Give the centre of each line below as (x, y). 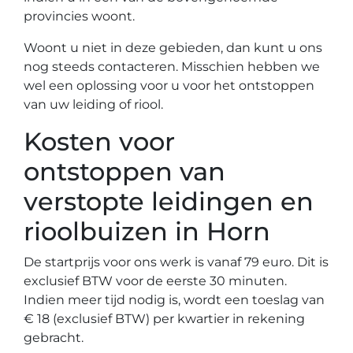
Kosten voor (99, 141)
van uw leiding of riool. (93, 104)
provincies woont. (79, 16)
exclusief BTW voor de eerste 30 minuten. (155, 281)
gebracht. (54, 338)
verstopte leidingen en (169, 201)
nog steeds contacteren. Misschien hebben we (172, 67)
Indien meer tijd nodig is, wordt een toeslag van (174, 300)
